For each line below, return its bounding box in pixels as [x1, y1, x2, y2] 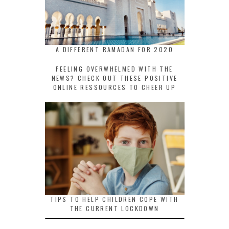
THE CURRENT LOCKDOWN [70, 204, 159, 213]
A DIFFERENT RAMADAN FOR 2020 [55, 44, 174, 54]
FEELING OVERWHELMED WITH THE [56, 64, 173, 73]
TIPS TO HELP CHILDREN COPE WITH [50, 195, 179, 204]
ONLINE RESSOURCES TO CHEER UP [53, 82, 176, 91]
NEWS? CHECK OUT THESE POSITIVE [51, 73, 178, 82]
